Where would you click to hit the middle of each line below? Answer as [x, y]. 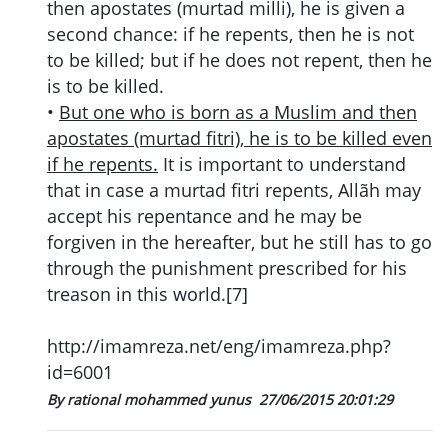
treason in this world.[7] [147, 294]
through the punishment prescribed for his [227, 268]
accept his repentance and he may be [204, 216]
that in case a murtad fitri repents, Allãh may [234, 190]
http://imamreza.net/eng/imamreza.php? [219, 346]
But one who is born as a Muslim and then [238, 112]
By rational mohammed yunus [151, 400]
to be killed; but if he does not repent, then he [239, 60]
